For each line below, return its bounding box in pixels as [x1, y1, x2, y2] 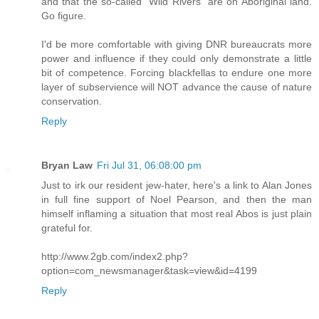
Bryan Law [41, 159, 93, 171]
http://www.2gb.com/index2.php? [41, 250, 188, 262]
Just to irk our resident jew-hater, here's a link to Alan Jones [41, 179, 312, 191]
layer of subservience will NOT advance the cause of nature [41, 80, 312, 93]
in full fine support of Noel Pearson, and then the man [41, 193, 312, 205]
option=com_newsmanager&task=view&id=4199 [41, 264, 257, 276]
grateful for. [41, 221, 93, 234]
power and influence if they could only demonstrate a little [41, 52, 312, 64]
